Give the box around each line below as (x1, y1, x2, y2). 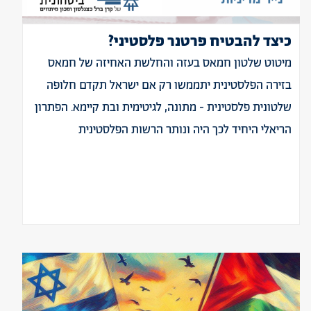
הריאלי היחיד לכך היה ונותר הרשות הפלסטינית (78, 121, 292, 138)
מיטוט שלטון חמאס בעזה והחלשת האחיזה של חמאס (48, 55, 292, 72)
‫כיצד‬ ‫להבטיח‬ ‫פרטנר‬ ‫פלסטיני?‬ (108, 31, 292, 52)
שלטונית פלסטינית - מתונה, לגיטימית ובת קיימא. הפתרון (35, 99, 292, 116)
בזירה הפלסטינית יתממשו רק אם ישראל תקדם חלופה (47, 77, 292, 94)
